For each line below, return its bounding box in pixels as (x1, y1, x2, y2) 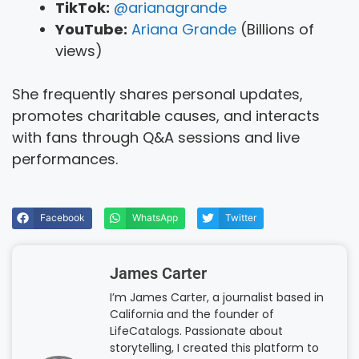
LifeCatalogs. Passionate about (110, 323, 283, 340)
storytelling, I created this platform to (110, 340, 319, 357)
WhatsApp (132, 212, 179, 224)
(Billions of (236, 18, 314, 39)
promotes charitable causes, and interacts (12, 105, 320, 126)
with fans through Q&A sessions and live (12, 127, 300, 147)
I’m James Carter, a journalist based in (110, 289, 324, 306)
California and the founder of (110, 306, 274, 323)
